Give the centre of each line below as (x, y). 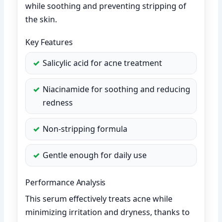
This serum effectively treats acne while (99, 198)
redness (58, 102)
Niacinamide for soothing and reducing (117, 89)
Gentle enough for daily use (95, 155)
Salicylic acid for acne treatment (103, 63)
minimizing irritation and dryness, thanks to (108, 212)
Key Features (49, 42)
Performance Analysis (66, 182)
